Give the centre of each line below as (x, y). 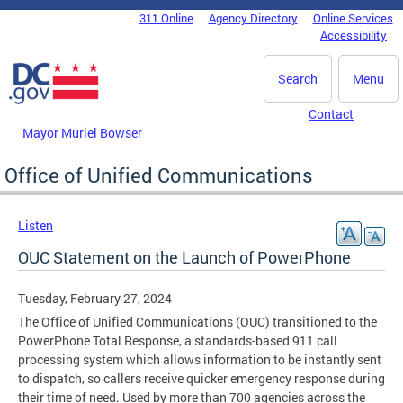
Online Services (353, 18)
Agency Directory (253, 18)
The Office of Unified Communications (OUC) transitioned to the (197, 321)
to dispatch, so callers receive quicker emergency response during (201, 378)
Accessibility (354, 35)
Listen (36, 225)
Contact (331, 114)
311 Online (166, 18)
